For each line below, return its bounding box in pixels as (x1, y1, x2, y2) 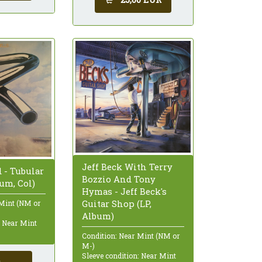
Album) (81, 209, 114, 222)
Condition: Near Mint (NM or (81, 230, 180, 240)
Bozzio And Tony (81, 173, 156, 185)
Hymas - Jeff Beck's (81, 185, 167, 197)
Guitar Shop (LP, (81, 197, 151, 209)
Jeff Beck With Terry (81, 160, 173, 173)
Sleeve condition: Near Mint (81, 250, 176, 260)
